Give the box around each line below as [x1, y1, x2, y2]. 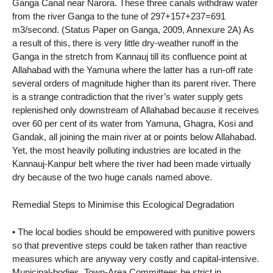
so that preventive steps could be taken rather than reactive [12, 239, 247, 250]
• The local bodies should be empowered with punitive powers [12, 226, 255, 237]
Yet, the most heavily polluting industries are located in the [12, 145, 241, 156]
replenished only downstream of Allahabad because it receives [12, 105, 259, 116]
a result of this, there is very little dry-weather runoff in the [12, 38, 238, 49]
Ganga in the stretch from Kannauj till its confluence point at [12, 51, 247, 62]
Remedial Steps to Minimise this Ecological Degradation [12, 199, 234, 210]
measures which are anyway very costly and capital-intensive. [12, 253, 259, 264]
